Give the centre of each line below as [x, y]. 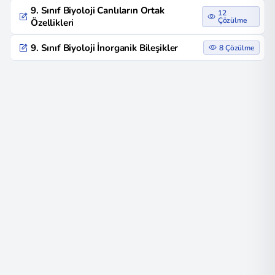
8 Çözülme [237, 48]
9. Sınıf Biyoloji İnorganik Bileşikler [105, 48]
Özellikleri [52, 23]
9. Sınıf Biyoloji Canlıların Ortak [98, 11]
